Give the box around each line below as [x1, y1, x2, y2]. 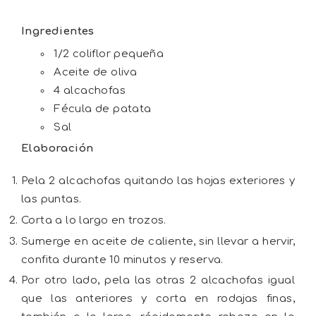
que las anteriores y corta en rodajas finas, [21, 293, 295, 305]
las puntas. [21, 193, 85, 205]
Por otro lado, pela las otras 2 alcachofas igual [21, 274, 295, 287]
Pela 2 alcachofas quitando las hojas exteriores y [21, 175, 295, 187]
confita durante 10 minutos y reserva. [21, 253, 224, 266]
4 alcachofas [54, 84, 126, 97]
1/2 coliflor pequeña [54, 47, 164, 60]
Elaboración [21, 142, 94, 154]
